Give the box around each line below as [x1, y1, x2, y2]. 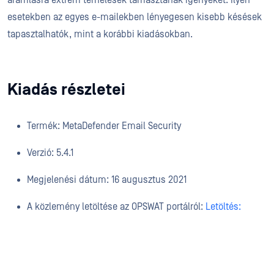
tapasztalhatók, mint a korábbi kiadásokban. [7, 28, 193, 40]
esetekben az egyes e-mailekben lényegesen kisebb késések [7, 11, 262, 23]
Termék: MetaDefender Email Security [27, 120, 181, 131]
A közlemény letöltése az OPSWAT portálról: [27, 201, 206, 212]
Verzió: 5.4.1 [27, 147, 73, 158]
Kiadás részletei [7, 80, 125, 99]
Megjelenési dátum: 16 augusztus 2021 [27, 174, 187, 185]
